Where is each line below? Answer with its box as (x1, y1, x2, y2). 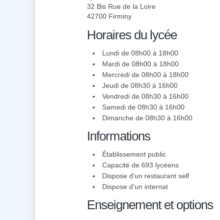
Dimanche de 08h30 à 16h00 (102, 114, 192, 122)
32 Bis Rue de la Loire (87, 2, 156, 10)
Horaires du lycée (87, 27, 177, 42)
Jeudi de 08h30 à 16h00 (102, 82, 178, 89)
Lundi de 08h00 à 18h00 (102, 49, 178, 57)
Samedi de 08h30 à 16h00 (102, 103, 185, 111)
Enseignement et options (87, 197, 213, 212)
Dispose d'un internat (102, 183, 168, 191)
